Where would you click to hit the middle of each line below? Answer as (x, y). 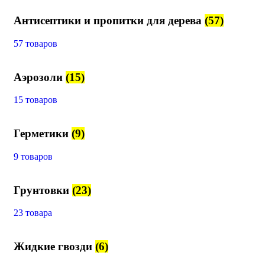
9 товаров (33, 156)
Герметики (43, 134)
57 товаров (35, 44)
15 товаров (35, 100)
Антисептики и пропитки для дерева (109, 21)
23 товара (33, 213)
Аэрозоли (40, 77)
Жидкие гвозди (54, 247)
